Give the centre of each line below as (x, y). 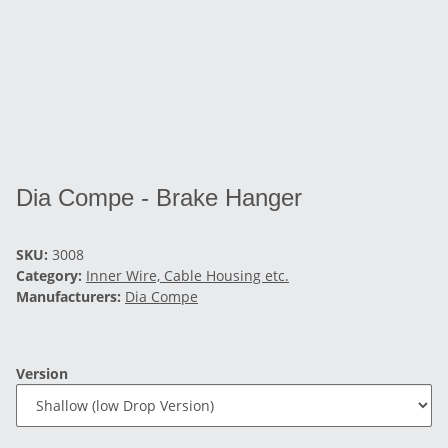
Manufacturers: (68, 296)
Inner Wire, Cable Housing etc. (187, 275)
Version (44, 373)
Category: (51, 275)
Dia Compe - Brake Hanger (159, 197)
